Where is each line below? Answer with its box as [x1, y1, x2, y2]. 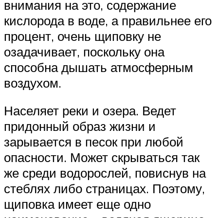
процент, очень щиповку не [4, 28, 161, 44]
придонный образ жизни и [4, 118, 156, 134]
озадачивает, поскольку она [4, 43, 164, 59]
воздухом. [4, 74, 61, 91]
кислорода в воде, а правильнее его [4, 12, 212, 28]
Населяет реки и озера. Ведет [4, 103, 176, 119]
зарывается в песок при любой [4, 134, 183, 150]
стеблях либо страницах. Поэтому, [4, 181, 205, 197]
